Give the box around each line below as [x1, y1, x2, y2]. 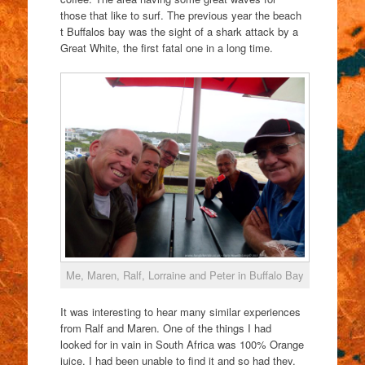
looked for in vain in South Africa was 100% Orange [59, 336, 304, 353]
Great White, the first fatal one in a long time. [59, 39, 273, 55]
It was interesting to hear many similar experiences [59, 304, 301, 320]
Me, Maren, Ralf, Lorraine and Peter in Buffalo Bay [65, 266, 304, 283]
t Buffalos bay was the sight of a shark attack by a [59, 23, 298, 39]
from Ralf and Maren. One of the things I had [59, 320, 271, 336]
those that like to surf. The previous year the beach [59, 7, 301, 23]
